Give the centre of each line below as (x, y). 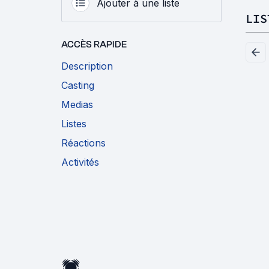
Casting (78, 85)
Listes (74, 124)
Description (87, 66)
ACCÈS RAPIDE (94, 44)
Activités (80, 162)
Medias (77, 104)
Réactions (83, 143)
